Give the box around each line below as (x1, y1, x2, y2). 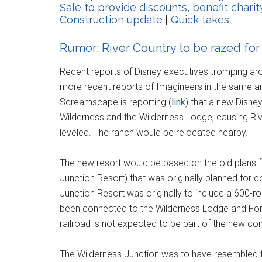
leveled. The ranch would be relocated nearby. (60, 126, 248, 138)
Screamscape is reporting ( (60, 96, 171, 108)
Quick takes (171, 13, 229, 26)
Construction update (60, 13, 163, 26)
